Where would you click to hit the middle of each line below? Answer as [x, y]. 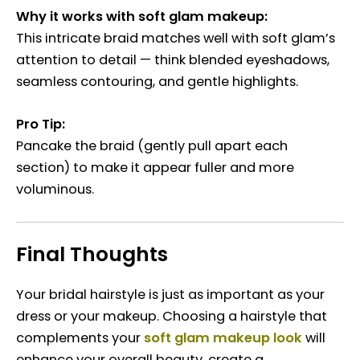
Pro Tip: [41, 125]
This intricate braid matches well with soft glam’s [176, 39]
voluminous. [55, 190]
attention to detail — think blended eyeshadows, [173, 60]
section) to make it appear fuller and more [155, 168]
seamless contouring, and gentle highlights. [157, 82]
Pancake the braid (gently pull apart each [152, 146]
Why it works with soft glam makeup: [142, 17]
